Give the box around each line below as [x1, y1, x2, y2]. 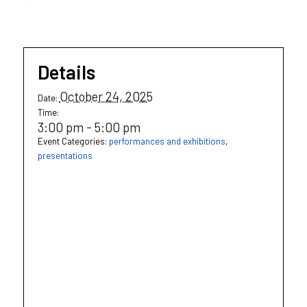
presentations [37, 150, 93, 162]
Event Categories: [37, 136, 107, 147]
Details [37, 60, 95, 84]
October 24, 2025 [59, 88, 153, 105]
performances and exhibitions [108, 136, 225, 147]
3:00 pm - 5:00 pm [37, 119, 140, 136]
